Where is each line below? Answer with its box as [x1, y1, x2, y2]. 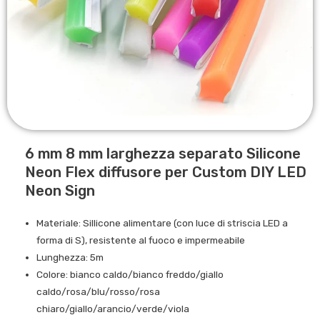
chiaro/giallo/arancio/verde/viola [36, 302, 190, 314]
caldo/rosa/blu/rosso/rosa [36, 285, 161, 297]
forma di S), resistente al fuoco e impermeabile [36, 234, 246, 246]
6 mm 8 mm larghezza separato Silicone [25, 144, 301, 162]
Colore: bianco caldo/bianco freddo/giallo [36, 268, 224, 280]
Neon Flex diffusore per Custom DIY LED [25, 163, 306, 181]
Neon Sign [25, 181, 95, 199]
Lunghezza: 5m [36, 251, 104, 263]
